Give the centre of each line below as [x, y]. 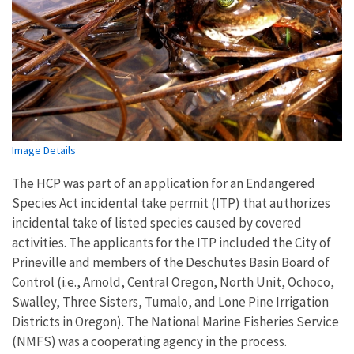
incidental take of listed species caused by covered [157, 222]
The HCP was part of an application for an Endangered [164, 183]
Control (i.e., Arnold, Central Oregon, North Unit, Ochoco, [173, 282]
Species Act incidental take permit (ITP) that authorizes [171, 203]
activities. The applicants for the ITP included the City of [171, 242]
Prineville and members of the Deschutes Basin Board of [171, 262]
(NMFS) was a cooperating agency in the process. [149, 341]
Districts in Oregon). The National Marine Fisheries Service [175, 321]
